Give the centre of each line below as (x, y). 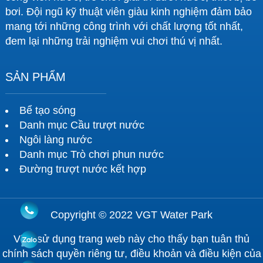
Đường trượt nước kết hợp (82, 169)
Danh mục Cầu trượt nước (82, 125)
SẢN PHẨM (35, 77)
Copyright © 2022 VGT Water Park (131, 215)
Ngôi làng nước (55, 139)
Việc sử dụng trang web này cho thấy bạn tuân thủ (131, 239)
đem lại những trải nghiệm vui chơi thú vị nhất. (114, 41)
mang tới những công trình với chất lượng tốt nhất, (124, 26)
